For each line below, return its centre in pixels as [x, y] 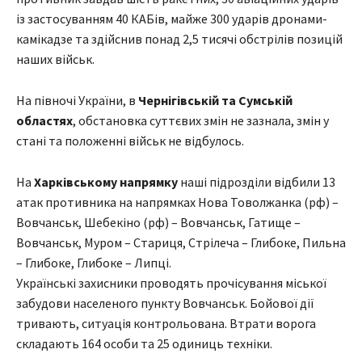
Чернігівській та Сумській [215, 101]
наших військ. [55, 59]
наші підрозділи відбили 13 [257, 182]
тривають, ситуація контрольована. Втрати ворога [166, 324]
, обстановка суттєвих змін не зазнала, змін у [201, 121]
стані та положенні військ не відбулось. [130, 141]
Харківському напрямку [106, 182]
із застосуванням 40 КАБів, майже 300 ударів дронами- [172, 19]
